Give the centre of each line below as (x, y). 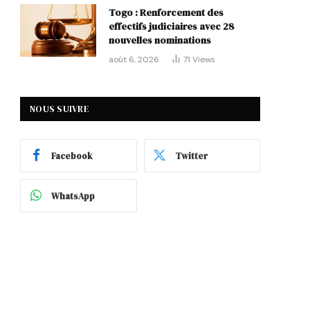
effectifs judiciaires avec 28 (171, 27)
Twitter (191, 156)
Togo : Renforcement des (166, 13)
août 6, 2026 (134, 60)
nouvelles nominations (160, 40)
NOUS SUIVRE (60, 109)
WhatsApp (73, 196)
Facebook (72, 156)
